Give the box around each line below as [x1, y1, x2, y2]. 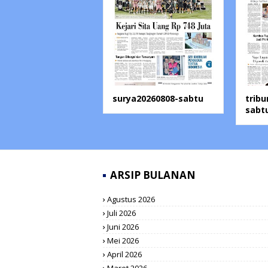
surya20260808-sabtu [112, 93, 203, 105]
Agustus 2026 [107, 194, 155, 205]
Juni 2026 [107, 221, 139, 233]
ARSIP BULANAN [110, 168, 196, 182]
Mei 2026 [107, 235, 139, 246]
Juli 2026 [107, 208, 136, 219]
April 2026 [107, 249, 142, 260]
